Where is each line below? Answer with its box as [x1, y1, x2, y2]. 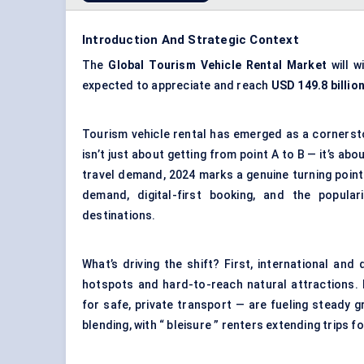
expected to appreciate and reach [82, 79, 271, 93]
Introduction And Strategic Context [82, 32, 299, 48]
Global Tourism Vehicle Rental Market [108, 58, 327, 72]
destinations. [82, 209, 156, 223]
